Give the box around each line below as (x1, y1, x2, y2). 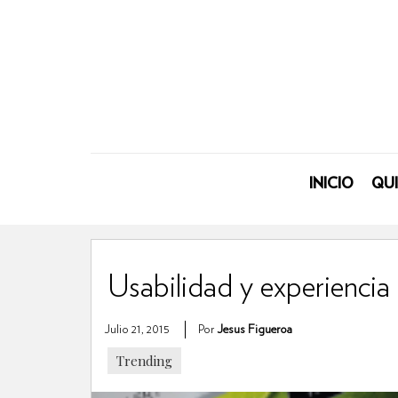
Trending (116, 351, 172, 370)
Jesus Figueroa (217, 322, 293, 336)
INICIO (309, 176, 354, 192)
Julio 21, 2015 (104, 322, 171, 336)
